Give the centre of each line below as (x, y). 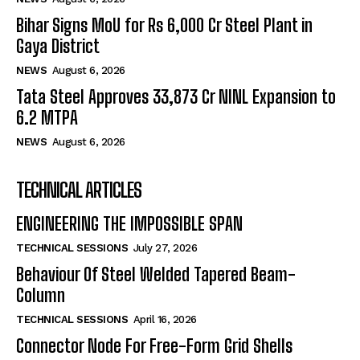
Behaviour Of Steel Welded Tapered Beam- (156, 274)
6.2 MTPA (47, 117)
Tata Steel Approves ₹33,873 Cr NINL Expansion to (176, 96)
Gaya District (58, 46)
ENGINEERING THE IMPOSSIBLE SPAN (129, 223)
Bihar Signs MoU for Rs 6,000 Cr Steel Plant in (164, 25)
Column (41, 295)
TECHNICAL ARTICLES (79, 190)
